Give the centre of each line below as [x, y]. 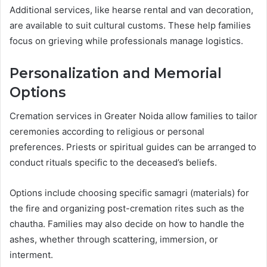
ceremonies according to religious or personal [107, 132]
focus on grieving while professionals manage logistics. [126, 41]
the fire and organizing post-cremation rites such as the [127, 209]
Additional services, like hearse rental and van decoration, [131, 10]
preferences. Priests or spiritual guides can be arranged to [133, 147]
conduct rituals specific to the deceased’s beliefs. [113, 163]
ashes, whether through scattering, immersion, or [114, 240]
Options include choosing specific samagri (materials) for [129, 193]
